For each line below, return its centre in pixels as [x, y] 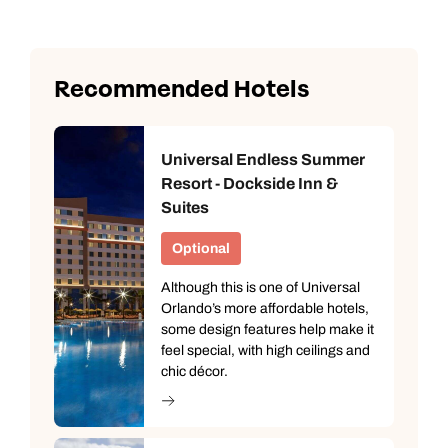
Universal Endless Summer [263, 159]
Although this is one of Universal [260, 287]
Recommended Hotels [181, 89]
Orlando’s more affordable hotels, [265, 308]
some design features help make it [267, 329]
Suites [185, 207]
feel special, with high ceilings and [265, 350]
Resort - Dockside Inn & [249, 183]
